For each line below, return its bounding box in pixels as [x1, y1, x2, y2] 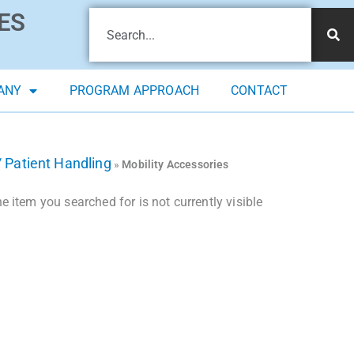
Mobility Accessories [122, 158, 229, 171]
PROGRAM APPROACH [69, 83, 200, 99]
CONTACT [231, 83, 288, 99]
